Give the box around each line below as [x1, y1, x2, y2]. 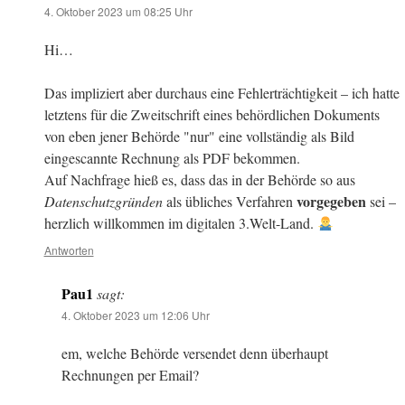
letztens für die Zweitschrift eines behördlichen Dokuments [43, 105, 380, 125]
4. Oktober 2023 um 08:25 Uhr [43, 4, 193, 20]
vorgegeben [296, 191, 366, 212]
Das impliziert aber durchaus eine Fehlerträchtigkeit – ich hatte [43, 83, 400, 103]
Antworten [43, 242, 94, 259]
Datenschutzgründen [43, 192, 163, 212]
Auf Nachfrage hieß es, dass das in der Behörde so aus [43, 170, 355, 190]
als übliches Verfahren [162, 192, 297, 212]
